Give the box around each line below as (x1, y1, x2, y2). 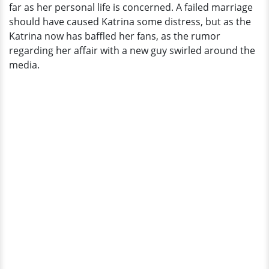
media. (9, 58, 42, 71)
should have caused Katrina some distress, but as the (9, 15, 251, 28)
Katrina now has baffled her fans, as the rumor (9, 29, 220, 43)
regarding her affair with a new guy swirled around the (9, 44, 255, 57)
